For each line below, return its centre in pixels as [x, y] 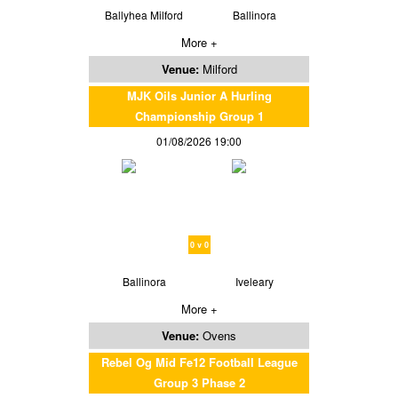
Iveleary [254, 282]
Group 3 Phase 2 [199, 383]
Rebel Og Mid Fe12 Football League [199, 362]
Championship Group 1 [199, 116]
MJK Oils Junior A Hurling [199, 96]
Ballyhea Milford [144, 15]
